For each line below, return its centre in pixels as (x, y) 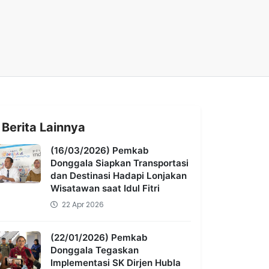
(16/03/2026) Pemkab (100, 150)
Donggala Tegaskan (95, 250)
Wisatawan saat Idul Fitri (105, 188)
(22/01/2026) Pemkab (99, 237)
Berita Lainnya (44, 127)
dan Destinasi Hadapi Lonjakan (119, 176)
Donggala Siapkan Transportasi (120, 163)
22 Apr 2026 (82, 204)
